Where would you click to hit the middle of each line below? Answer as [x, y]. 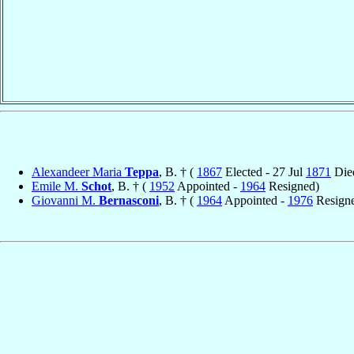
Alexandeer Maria [78, 171]
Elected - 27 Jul [264, 171]
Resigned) [292, 186]
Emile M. [56, 186]
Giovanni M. [65, 200]
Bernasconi [129, 200]
